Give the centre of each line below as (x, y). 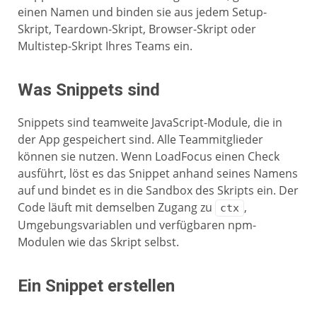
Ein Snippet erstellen (96, 286)
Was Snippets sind (89, 90)
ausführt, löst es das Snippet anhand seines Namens (158, 173)
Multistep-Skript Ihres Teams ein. (105, 46)
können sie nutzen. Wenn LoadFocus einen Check (149, 156)
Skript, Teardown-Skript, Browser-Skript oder (137, 29)
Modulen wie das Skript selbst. (98, 242)
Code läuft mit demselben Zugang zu (116, 207)
